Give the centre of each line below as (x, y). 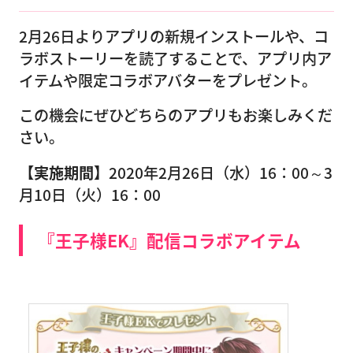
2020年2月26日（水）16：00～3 (221, 173)
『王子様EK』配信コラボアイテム (169, 240)
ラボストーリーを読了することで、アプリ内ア (175, 58)
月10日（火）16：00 (90, 195)
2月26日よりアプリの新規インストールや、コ (174, 36)
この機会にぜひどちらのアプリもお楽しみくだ (176, 115)
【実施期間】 (64, 173)
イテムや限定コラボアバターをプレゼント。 (168, 80)
